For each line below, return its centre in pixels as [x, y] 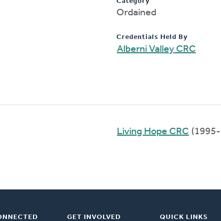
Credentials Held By [152, 37]
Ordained [136, 13]
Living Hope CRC [153, 131]
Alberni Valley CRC [156, 49]
